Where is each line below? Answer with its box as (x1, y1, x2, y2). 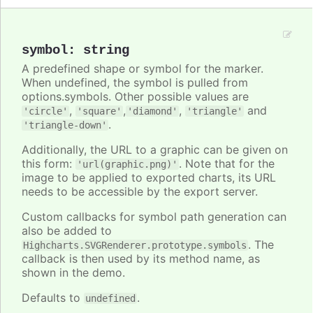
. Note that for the (179, 156, 275, 170)
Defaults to (22, 290, 84, 305)
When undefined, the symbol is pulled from (22, 75, 248, 89)
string (83, 42, 129, 58)
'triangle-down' (23, 119, 107, 131)
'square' (77, 105, 122, 117)
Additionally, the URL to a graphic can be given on (22, 142, 288, 156)
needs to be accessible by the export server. (22, 184, 258, 198)
